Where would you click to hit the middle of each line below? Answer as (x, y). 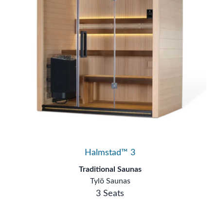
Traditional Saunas (110, 155)
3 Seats (110, 179)
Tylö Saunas (110, 166)
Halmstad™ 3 (110, 138)
